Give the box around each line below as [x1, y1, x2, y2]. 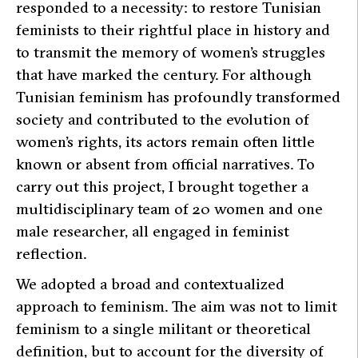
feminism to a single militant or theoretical [16, 318, 311, 338]
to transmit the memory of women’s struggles [16, 42, 325, 62]
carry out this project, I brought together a [16, 176, 308, 196]
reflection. [16, 243, 86, 263]
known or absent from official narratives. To [16, 153, 315, 173]
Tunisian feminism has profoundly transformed [16, 86, 340, 106]
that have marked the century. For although [16, 64, 312, 84]
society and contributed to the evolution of [16, 109, 309, 129]
